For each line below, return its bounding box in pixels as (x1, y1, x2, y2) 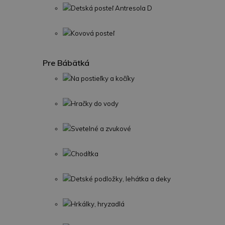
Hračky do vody (71, 99, 119, 107)
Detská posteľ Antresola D (71, 4, 152, 12)
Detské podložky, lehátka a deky (71, 175, 171, 183)
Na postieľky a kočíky (71, 74, 135, 82)
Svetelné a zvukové (71, 125, 131, 133)
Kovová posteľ (71, 29, 115, 37)
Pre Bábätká (43, 58, 89, 68)
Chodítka (71, 150, 98, 158)
